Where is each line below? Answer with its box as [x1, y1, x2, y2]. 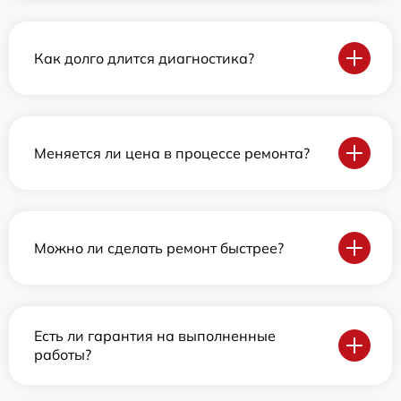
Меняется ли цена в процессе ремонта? [34, 143, 310, 162]
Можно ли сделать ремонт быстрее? [34, 238, 284, 257]
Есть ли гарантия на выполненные [34, 327, 276, 346]
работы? [34, 346, 91, 364]
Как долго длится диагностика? [34, 48, 254, 67]
